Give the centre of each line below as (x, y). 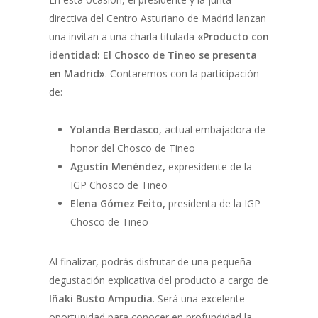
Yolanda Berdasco (114, 129)
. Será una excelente (198, 298)
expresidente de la (210, 166)
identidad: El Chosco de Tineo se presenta (153, 55)
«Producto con (233, 36)
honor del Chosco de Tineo (132, 148)
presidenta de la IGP (214, 203)
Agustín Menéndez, (119, 166)
